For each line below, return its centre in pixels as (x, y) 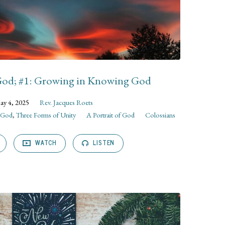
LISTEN (103, 142)
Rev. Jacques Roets (67, 102)
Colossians (160, 115)
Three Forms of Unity (46, 115)
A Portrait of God (110, 115)
